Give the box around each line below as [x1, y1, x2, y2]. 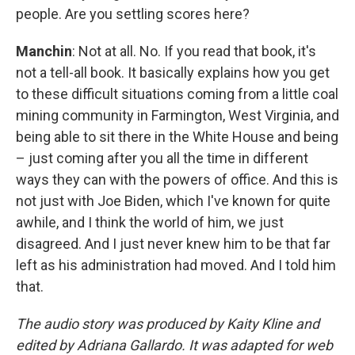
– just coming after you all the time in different [16, 150, 308, 166]
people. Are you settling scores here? [16, 6, 250, 22]
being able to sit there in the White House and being [16, 128, 338, 145]
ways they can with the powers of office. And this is [16, 171, 338, 188]
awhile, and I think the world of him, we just [16, 214, 284, 231]
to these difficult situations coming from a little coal [16, 86, 338, 102]
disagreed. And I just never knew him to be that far [16, 235, 330, 252]
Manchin [16, 43, 72, 59]
